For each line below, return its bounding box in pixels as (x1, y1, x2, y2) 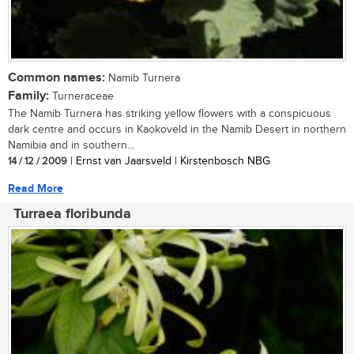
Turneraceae (49, 89, 114, 103)
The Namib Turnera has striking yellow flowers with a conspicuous (8, 107, 331, 120)
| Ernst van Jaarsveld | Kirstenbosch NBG (67, 154, 270, 168)
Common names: (8, 70, 105, 85)
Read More (8, 181, 63, 195)
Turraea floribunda (13, 205, 131, 223)
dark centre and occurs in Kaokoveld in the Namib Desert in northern (8, 122, 346, 136)
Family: (8, 88, 49, 104)
